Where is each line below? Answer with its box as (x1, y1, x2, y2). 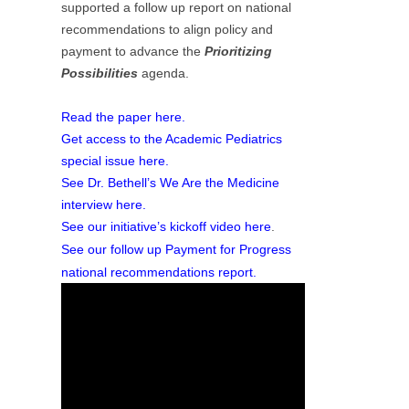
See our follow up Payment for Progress (61, 242, 292, 257)
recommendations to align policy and (61, 22, 274, 37)
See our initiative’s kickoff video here (61, 219, 272, 235)
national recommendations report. (61, 265, 257, 280)
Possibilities (61, 66, 139, 81)
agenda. (138, 66, 190, 81)
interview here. (61, 197, 147, 213)
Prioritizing (204, 44, 273, 59)
